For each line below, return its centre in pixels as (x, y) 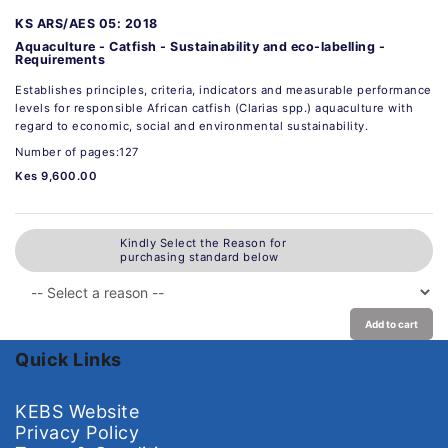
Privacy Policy (77, 432)
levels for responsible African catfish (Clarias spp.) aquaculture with (214, 107)
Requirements (60, 59)
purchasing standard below (199, 257)
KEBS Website (77, 411)
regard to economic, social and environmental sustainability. (191, 125)
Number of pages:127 (77, 151)
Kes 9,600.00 (56, 175)
